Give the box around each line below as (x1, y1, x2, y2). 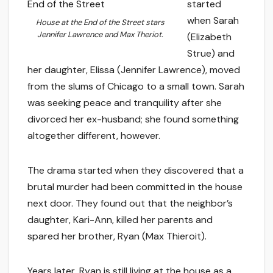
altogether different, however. (27, 129, 160, 143)
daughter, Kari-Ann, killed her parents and (27, 213, 213, 227)
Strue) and (187, 47, 235, 60)
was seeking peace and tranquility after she (27, 96, 222, 110)
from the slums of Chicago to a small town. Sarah (27, 80, 244, 93)
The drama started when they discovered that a (27, 164, 244, 177)
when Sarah (187, 14, 239, 27)
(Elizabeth (187, 30, 232, 44)
